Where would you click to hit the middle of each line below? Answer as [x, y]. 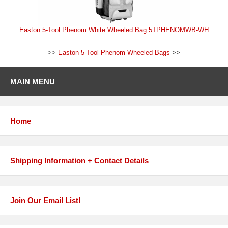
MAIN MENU [33, 81]
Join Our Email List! [46, 200]
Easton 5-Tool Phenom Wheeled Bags [114, 52]
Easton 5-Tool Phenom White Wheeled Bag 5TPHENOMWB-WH [114, 30]
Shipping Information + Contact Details [79, 160]
